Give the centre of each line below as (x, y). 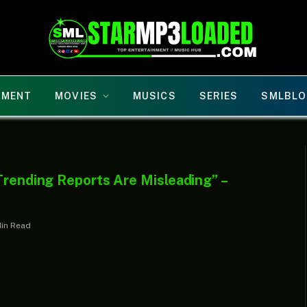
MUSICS (155, 96)
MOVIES (76, 96)
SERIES (219, 96)
